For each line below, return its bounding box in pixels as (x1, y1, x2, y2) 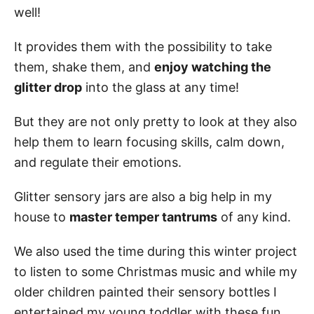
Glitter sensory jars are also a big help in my (14, 189, 272, 204)
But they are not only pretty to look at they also (14, 114, 297, 129)
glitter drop (14, 79, 82, 95)
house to (14, 209, 69, 224)
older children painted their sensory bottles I (14, 284, 277, 299)
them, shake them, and (14, 59, 154, 74)
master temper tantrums (69, 209, 217, 224)
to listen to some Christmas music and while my (14, 264, 297, 279)
